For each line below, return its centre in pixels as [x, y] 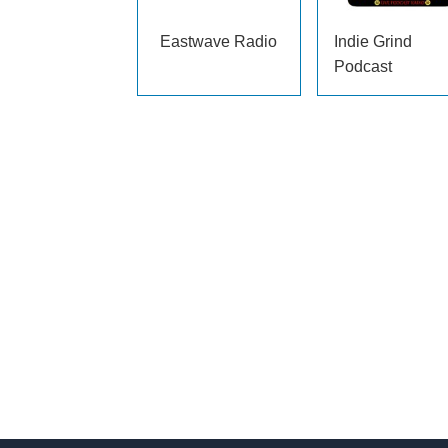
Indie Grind [372, 41]
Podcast [362, 66]
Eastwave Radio [219, 41]
